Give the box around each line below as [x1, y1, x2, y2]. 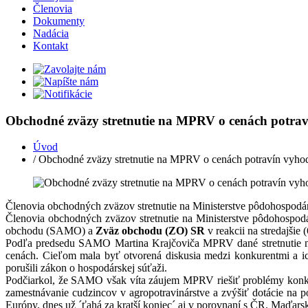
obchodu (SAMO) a [5, 225, 96, 237]
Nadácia [33, 27, 69, 39]
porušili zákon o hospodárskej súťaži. [5, 262, 167, 274]
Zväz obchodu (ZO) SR [96, 225, 208, 237]
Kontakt [33, 40, 68, 52]
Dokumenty [33, 15, 85, 27]
